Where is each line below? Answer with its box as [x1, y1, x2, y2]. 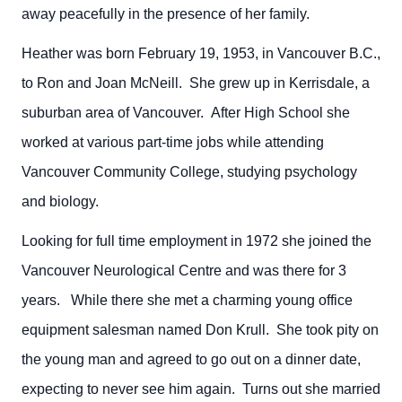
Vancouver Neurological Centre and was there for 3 [22, 262, 346, 278]
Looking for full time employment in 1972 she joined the [22, 232, 371, 249]
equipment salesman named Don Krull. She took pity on [22, 321, 379, 337]
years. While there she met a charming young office [22, 292, 353, 308]
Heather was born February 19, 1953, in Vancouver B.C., [22, 45, 380, 61]
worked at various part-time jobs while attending [22, 134, 324, 150]
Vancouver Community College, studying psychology [22, 163, 357, 179]
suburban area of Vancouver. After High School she [22, 104, 350, 120]
